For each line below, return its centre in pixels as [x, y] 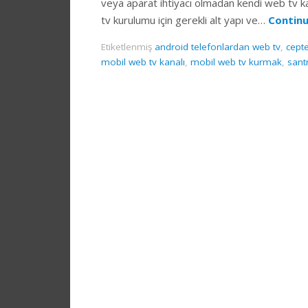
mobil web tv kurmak [236, 62]
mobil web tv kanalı [143, 62]
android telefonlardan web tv [218, 47]
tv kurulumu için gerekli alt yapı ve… [185, 20]
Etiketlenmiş [128, 47]
